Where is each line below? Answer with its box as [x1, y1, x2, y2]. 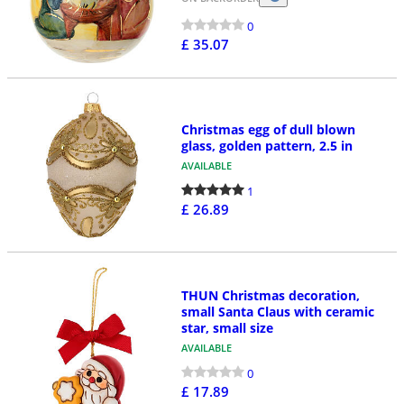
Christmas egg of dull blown [180, 120, 355, 138]
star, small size [180, 319, 273, 337]
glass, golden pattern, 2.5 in [180, 136, 353, 154]
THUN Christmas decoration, [180, 287, 360, 305]
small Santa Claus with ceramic [180, 303, 374, 321]
